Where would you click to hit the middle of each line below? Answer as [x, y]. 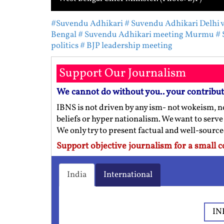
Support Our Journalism [122, 74]
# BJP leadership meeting [126, 46]
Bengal [64, 35]
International [128, 175]
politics [65, 46]
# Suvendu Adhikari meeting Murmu [146, 35]
